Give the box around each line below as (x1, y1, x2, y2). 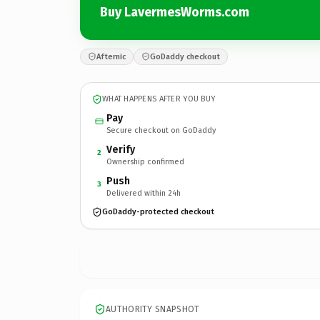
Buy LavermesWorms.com (100, 4, 249, 20)
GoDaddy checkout (150, 51, 220, 61)
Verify (106, 143, 135, 156)
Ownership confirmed (106, 156, 184, 166)
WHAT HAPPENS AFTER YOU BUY (102, 94, 216, 104)
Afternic (96, 51, 126, 61)
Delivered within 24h (106, 188, 181, 198)
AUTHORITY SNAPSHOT (106, 304, 200, 314)
